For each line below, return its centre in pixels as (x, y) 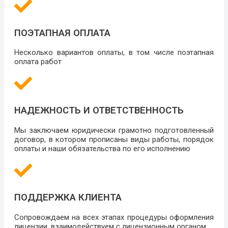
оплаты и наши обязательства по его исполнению (102, 149)
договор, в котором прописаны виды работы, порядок (114, 140)
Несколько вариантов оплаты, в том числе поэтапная (114, 53)
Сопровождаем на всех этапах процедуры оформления (114, 217)
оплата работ (38, 62)
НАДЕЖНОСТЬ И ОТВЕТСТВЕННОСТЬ (99, 111)
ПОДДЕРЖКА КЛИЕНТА (68, 198)
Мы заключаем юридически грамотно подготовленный (114, 131)
